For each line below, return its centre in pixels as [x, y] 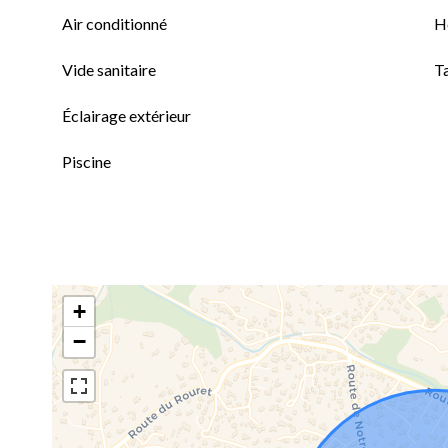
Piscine [86, 161]
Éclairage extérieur [126, 115]
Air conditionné [114, 23]
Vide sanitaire [109, 69]
